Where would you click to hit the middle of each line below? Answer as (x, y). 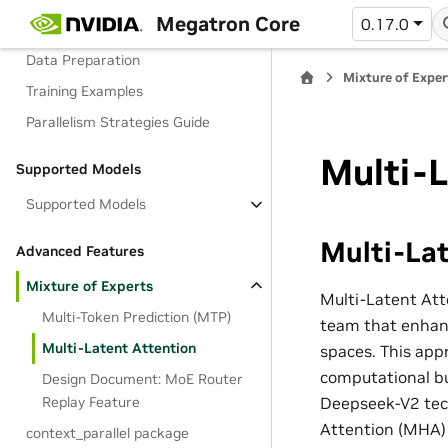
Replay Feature (91, 402)
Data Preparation (83, 60)
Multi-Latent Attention (119, 348)
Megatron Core (227, 23)
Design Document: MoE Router (143, 379)
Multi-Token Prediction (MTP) (137, 317)
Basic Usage (56, 25)
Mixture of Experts (90, 286)
